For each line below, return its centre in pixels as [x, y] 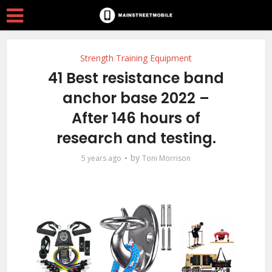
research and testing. [136, 138]
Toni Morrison [166, 158]
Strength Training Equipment [136, 58]
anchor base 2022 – [136, 98]
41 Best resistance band [136, 78]
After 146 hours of [136, 118]
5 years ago [101, 158]
